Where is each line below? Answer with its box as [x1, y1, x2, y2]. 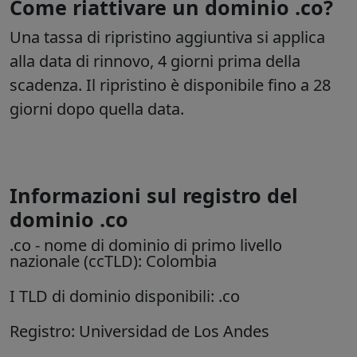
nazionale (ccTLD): [10, 250, 146, 273]
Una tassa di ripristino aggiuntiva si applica [10, 26, 325, 49]
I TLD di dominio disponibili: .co [10, 285, 240, 308]
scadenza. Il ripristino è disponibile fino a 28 [10, 74, 331, 96]
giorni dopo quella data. [10, 98, 184, 120]
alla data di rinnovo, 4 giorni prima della [10, 50, 300, 73]
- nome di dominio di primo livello [35, 234, 282, 257]
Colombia [146, 250, 217, 273]
